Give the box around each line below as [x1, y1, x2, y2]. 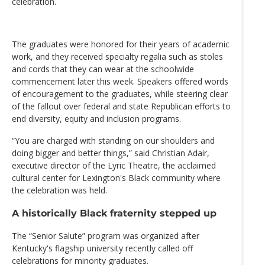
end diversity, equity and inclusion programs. [12, 112, 181, 124]
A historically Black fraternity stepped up [12, 207, 216, 219]
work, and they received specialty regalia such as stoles [12, 50, 223, 62]
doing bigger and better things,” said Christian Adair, [12, 147, 209, 159]
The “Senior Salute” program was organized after [12, 230, 199, 242]
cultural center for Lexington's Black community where [12, 172, 221, 183]
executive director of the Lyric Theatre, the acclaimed [12, 159, 216, 171]
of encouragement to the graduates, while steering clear [12, 88, 228, 99]
